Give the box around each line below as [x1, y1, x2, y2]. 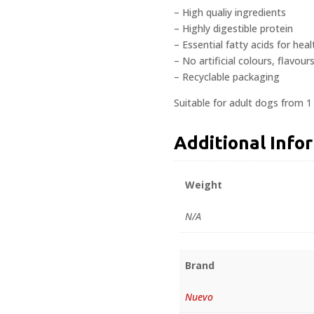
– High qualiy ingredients [174, 5, 286, 19]
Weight [185, 178, 223, 192]
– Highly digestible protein [174, 21, 293, 35]
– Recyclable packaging [174, 69, 280, 83]
